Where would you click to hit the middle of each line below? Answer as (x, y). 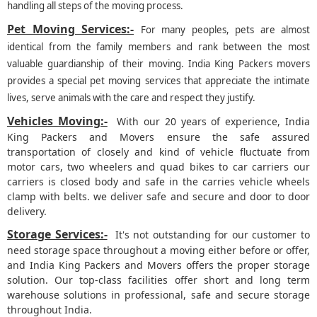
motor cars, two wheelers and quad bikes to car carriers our (158, 167)
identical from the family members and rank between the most (158, 47)
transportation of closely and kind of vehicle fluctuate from (158, 152)
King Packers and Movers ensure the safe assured (158, 137)
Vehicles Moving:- (57, 121)
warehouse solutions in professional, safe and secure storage (158, 295)
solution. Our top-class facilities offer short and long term (158, 280)
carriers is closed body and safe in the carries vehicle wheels (158, 182)
